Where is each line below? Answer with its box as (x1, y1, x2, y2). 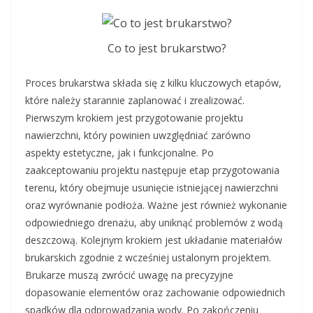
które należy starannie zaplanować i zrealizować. (25, 94, 245, 108)
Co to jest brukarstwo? (108, 41, 226, 57)
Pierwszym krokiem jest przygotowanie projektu (25, 111, 243, 125)
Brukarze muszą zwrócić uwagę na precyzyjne (25, 268, 233, 282)
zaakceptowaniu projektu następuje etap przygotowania (25, 163, 279, 177)
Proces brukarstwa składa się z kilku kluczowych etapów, (25, 76, 282, 90)
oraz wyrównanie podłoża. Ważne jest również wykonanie (25, 198, 287, 212)
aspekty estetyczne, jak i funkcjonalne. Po (25, 146, 214, 160)
